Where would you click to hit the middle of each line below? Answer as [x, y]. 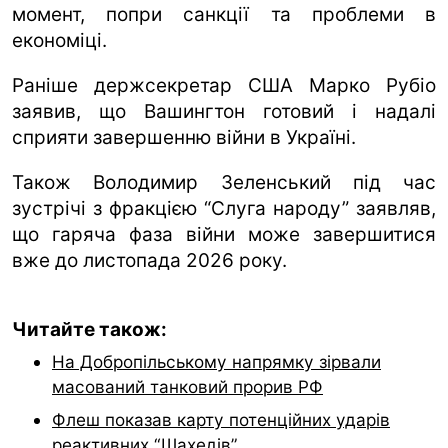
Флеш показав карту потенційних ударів [221, 419]
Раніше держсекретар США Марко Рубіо [224, 85]
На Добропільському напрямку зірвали [216, 361]
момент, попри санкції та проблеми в [224, 14]
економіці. [59, 40]
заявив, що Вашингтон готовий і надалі [224, 111]
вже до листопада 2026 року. [149, 260]
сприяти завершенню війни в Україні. [184, 137]
